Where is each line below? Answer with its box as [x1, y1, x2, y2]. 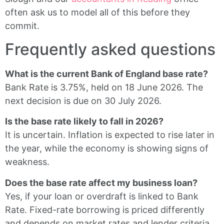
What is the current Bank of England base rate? [5, 68, 208, 79]
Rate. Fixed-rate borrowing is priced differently [5, 204, 204, 215]
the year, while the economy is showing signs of [5, 143, 208, 154]
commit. [5, 20, 39, 31]
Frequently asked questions [5, 39, 215, 59]
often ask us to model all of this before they [5, 7, 190, 18]
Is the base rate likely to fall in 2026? [5, 116, 163, 127]
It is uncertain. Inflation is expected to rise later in [5, 129, 214, 140]
